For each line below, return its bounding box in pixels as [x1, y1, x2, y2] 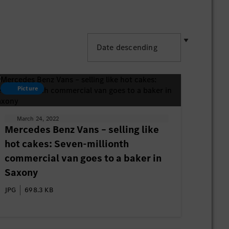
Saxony [4, 166, 38, 179]
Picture [15, 84, 38, 93]
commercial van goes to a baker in [4, 151, 162, 165]
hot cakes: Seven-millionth [4, 137, 129, 151]
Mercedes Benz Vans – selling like [4, 123, 159, 136]
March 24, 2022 [16, 114, 59, 123]
